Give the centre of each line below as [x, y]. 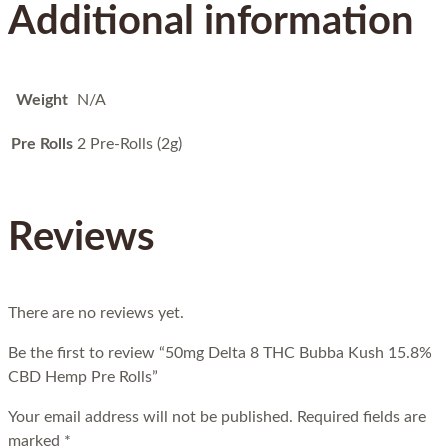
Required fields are [361, 417]
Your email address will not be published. [150, 417]
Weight [42, 100]
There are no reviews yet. [96, 313]
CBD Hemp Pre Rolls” [83, 377]
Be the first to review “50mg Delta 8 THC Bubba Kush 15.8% [220, 353]
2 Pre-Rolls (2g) [129, 144]
